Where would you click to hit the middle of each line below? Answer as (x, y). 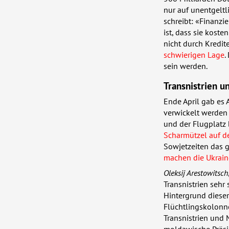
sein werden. (186, 66)
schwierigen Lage (194, 55)
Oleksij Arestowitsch (196, 173)
